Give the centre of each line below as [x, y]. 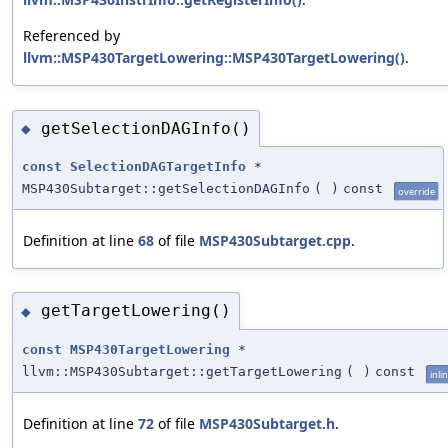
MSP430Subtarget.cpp [275, 241]
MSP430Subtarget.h [267, 423]
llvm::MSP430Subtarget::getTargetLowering [182, 371]
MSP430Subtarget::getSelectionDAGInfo [166, 189]
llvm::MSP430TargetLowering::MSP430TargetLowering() [214, 58]
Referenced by [71, 36]
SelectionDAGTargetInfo [158, 167]
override [416, 192]
